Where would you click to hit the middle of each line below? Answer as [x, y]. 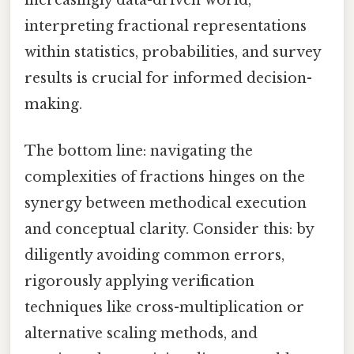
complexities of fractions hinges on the [165, 177]
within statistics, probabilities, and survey [173, 52]
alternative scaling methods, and [141, 333]
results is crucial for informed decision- [168, 78]
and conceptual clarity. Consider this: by [169, 229]
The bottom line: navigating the [139, 151]
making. [53, 104]
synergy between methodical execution [166, 203]
